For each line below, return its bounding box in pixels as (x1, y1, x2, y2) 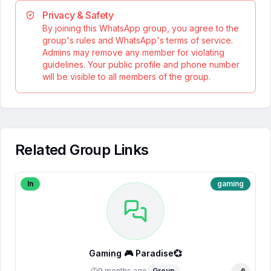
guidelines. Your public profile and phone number (42, 59, 240, 70)
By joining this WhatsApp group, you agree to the (42, 23, 239, 33)
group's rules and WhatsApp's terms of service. (42, 35, 233, 45)
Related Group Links (15, 141, 149, 158)
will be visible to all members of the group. (42, 71, 211, 82)
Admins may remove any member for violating (42, 47, 224, 57)
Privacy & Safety (42, 9, 114, 21)
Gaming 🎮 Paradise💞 (124, 248, 182, 258)
